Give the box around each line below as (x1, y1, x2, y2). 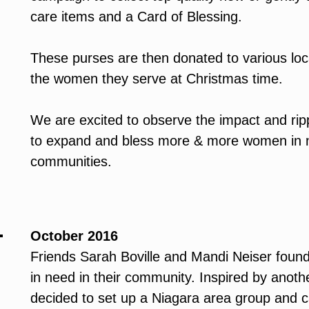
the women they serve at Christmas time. (30, 71, 283, 87)
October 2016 (30, 228, 118, 244)
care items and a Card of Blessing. (30, 9, 242, 25)
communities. (30, 154, 112, 170)
